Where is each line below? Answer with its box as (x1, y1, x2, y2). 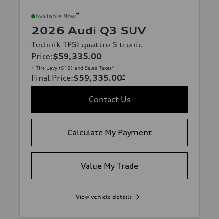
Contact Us (88, 94, 131, 105)
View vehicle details (75, 193, 132, 201)
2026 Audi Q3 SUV (31, 24, 146, 37)
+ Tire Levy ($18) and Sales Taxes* (31, 65, 114, 71)
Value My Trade (81, 161, 138, 171)
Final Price (31, 73, 71, 83)
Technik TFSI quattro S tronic (31, 40, 142, 50)
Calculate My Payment (67, 128, 152, 138)
